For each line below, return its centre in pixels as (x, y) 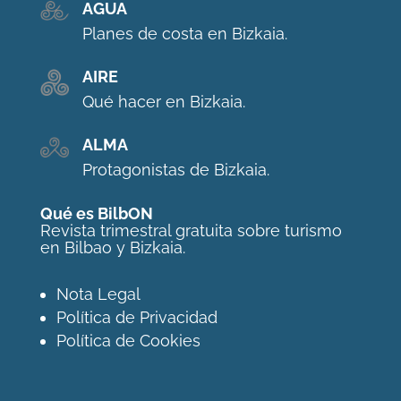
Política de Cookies (128, 341)
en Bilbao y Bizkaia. (112, 248)
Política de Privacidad (137, 318)
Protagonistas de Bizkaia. (175, 170)
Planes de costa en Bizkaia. (184, 34)
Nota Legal (98, 294)
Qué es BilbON (96, 214)
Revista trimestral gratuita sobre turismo (191, 231)
